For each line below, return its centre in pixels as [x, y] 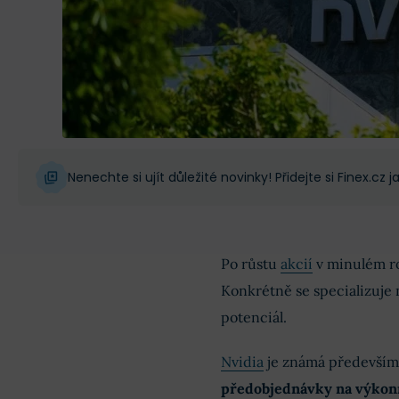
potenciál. [253, 317]
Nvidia [242, 362]
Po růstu [250, 264]
